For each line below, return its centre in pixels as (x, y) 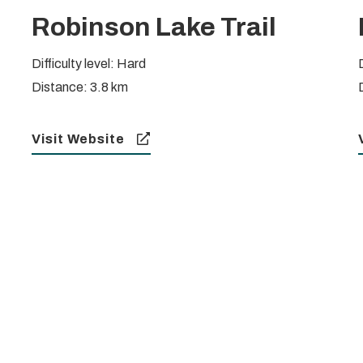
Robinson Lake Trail (154, 27)
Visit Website (78, 139)
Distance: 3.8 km (79, 87)
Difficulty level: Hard (88, 63)
